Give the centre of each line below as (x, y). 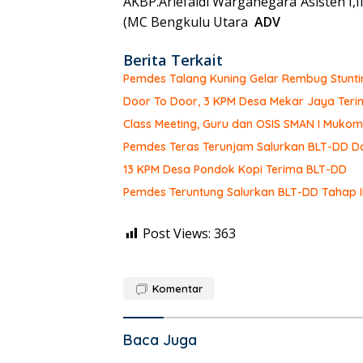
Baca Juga (160, 340)
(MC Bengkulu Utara (187, 22)
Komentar (177, 289)
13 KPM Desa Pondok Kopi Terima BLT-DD (235, 170)
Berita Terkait (173, 60)
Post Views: (177, 234)
